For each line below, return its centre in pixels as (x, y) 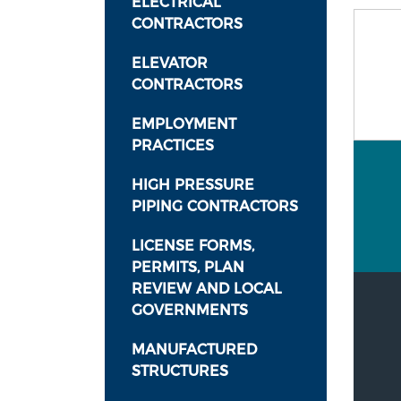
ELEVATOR (170, 63)
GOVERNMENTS (190, 310)
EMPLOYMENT (184, 124)
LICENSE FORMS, (193, 246)
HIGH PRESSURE (193, 185)
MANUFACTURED (194, 350)
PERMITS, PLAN (188, 267)
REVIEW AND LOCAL (207, 289)
